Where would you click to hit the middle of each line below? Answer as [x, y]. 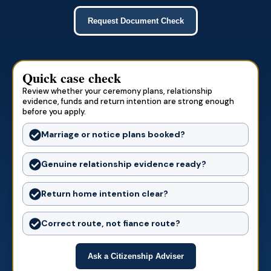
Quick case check [72, 78]
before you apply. [54, 112]
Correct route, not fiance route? [111, 223]
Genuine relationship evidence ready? [124, 164]
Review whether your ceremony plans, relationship [117, 91]
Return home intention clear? [105, 194]
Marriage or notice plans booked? [113, 134]
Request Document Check [135, 21]
